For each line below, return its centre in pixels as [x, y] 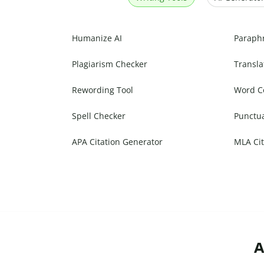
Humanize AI [97, 38]
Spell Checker [99, 116]
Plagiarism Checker [110, 64]
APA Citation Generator [117, 142]
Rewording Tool [103, 90]
